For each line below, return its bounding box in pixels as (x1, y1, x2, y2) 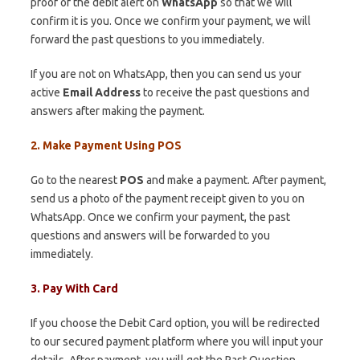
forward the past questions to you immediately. (31, 33, 264, 46)
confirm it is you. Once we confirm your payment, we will (31, 14, 311, 27)
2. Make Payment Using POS (31, 139, 182, 152)
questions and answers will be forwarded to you (31, 229, 270, 242)
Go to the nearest (31, 174, 120, 186)
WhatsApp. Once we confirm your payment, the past (31, 211, 290, 223)
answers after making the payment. (31, 104, 205, 117)
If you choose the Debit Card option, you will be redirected (31, 317, 320, 329)
